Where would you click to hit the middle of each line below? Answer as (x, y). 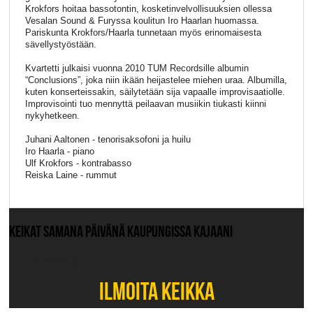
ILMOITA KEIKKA (156, 291)
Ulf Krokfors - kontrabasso (78, 163)
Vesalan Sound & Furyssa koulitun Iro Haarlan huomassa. (142, 21)
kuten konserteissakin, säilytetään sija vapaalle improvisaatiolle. (155, 92)
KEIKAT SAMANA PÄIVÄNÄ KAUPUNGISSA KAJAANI (121, 232)
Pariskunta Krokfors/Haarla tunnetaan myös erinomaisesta (143, 33)
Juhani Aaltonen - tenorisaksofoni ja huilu (108, 139)
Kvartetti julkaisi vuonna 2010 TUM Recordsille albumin (137, 68)
